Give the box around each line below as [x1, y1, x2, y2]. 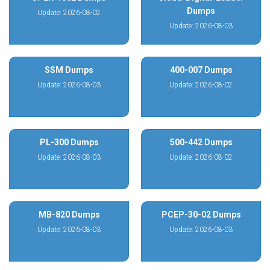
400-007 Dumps [169, 65, 233, 75]
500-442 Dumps [169, 137, 233, 147]
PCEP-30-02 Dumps [161, 210, 241, 219]
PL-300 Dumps [39, 137, 99, 147]
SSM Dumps [45, 65, 93, 75]
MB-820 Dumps [38, 210, 100, 219]
